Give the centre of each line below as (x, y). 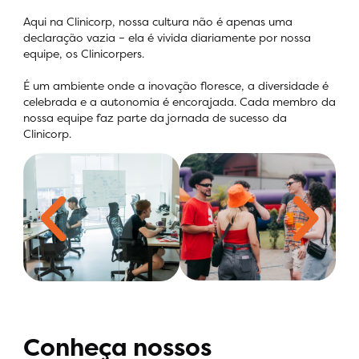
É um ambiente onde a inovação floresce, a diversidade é (176, 85)
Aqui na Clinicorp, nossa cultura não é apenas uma (158, 21)
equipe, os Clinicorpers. (84, 53)
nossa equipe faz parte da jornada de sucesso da (155, 117)
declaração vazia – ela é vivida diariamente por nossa (167, 37)
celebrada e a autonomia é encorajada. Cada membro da (179, 101)
